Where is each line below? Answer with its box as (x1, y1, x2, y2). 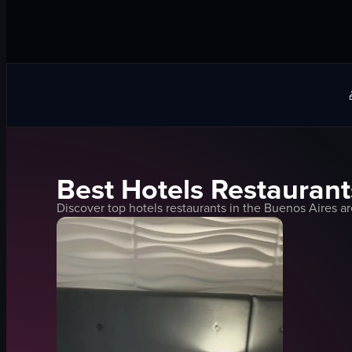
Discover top (57, 199, 129, 216)
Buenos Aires (264, 199, 337, 216)
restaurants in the (163, 199, 264, 216)
